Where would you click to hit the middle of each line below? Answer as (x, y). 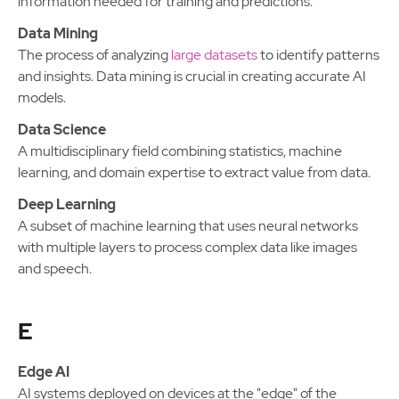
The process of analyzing (94, 55)
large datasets (214, 55)
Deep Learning (67, 204)
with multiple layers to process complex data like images (187, 247)
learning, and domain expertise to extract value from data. (194, 172)
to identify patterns (318, 55)
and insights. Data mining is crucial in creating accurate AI (192, 76)
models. (42, 98)
